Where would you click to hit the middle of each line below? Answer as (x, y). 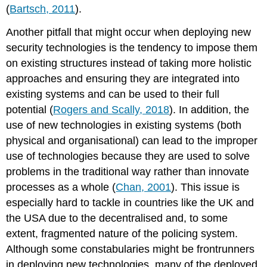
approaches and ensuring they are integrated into (123, 78)
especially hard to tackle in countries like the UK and (130, 202)
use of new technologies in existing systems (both (124, 125)
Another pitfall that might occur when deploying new (129, 32)
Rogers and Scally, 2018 (111, 109)
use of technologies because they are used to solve (128, 156)
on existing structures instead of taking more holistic (129, 63)
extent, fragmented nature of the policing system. (122, 233)
